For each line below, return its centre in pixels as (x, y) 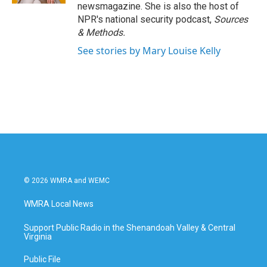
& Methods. (101, 32)
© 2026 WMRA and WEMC (67, 181)
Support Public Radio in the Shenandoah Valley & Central (130, 228)
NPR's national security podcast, (146, 19)
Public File (42, 259)
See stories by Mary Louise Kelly (149, 51)
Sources (231, 19)
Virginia (38, 237)
